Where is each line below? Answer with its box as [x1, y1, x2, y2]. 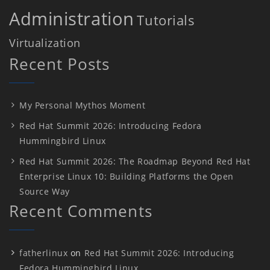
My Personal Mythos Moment [19, 99, 146, 111]
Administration [9, 6, 134, 30]
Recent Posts [9, 52, 110, 75]
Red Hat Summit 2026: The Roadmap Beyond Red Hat [19, 155, 251, 167]
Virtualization [9, 35, 81, 50]
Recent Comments [9, 200, 152, 222]
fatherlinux [19, 246, 68, 259]
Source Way [19, 185, 70, 197]
